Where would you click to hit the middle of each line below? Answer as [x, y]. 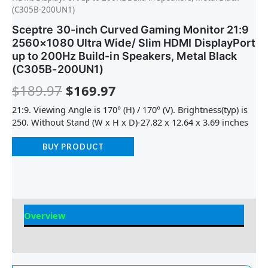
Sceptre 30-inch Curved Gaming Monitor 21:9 [131, 30]
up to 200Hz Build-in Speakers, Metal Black [125, 56]
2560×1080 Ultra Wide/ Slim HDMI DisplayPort [134, 43]
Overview [45, 215]
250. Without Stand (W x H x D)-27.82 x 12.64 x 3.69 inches [130, 122]
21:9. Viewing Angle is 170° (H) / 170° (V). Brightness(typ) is [130, 109]
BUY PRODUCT [73, 147]
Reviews [42, 237]
